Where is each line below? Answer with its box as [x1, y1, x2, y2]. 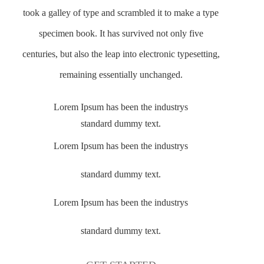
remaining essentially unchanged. [59, 70, 183, 80]
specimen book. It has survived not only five [38, 28, 203, 39]
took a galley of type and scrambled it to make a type [23, 8, 219, 18]
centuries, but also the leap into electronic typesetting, [22, 49, 220, 60]
